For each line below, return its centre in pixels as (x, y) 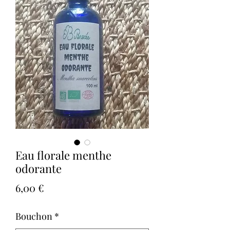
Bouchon (34, 216)
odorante (39, 168)
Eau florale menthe (63, 155)
